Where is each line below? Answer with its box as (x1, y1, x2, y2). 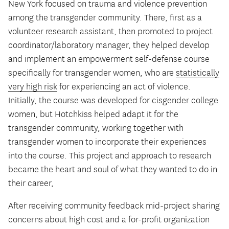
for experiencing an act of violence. (57, 81, 191, 92)
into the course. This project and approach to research (8, 150, 211, 161)
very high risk (8, 81, 57, 92)
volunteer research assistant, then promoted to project (8, 26, 213, 37)
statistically (176, 67, 219, 78)
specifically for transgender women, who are (8, 67, 176, 78)
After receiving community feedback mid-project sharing (8, 201, 220, 212)
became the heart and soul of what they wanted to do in (8, 164, 217, 175)
